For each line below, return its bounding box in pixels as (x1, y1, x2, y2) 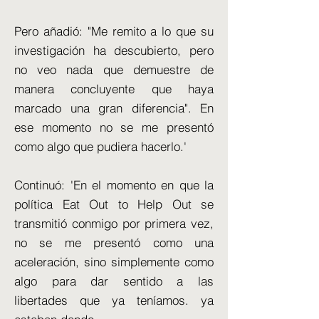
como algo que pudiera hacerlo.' (14, 139, 187, 154)
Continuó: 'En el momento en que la (14, 177, 214, 192)
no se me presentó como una (14, 235, 214, 250)
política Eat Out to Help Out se (14, 197, 214, 211)
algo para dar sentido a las (14, 273, 214, 288)
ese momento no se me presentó (14, 120, 214, 135)
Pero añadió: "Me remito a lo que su (14, 23, 214, 38)
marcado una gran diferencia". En (14, 100, 214, 115)
